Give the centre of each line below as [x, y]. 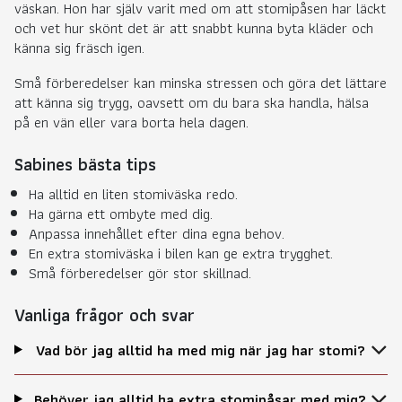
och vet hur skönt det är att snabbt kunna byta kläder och [194, 27]
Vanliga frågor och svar [105, 315]
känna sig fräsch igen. [79, 47]
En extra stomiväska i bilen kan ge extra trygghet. [181, 253]
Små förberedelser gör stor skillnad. [140, 272]
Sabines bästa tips [85, 164]
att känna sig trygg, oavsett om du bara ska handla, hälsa [192, 102]
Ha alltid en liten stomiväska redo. [133, 193]
